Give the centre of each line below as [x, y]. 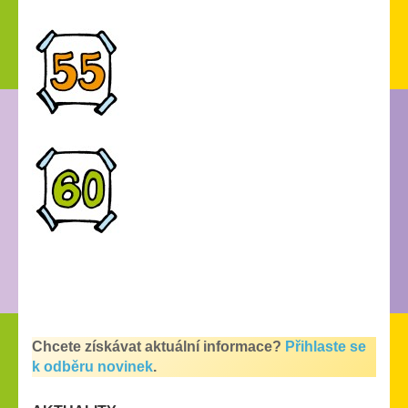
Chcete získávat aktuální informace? [157, 347]
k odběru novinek [92, 367]
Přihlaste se [326, 347]
